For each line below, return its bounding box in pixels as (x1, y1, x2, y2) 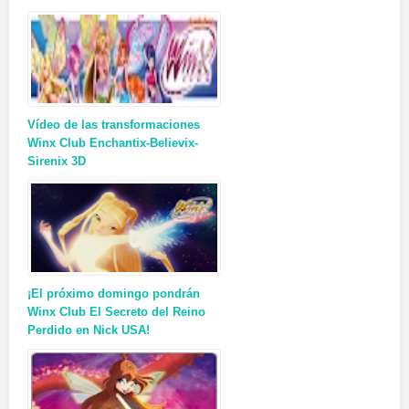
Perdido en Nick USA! (27, 323, 150, 338)
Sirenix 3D (27, 154, 86, 169)
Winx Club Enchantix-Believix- (27, 136, 198, 151)
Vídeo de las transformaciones (27, 118, 200, 132)
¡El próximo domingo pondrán (27, 287, 200, 301)
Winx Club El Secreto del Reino (27, 305, 205, 320)
